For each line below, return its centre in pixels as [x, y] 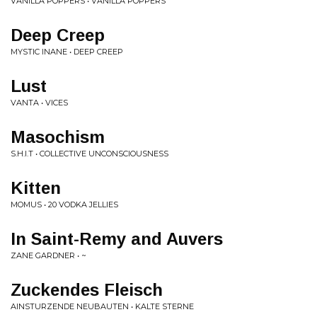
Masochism [58, 137]
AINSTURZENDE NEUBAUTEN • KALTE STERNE [102, 306]
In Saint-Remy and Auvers [117, 239]
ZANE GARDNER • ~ [48, 255]
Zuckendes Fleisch [87, 290]
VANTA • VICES [39, 103]
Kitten [36, 188]
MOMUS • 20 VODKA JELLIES [64, 204]
